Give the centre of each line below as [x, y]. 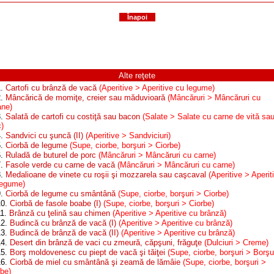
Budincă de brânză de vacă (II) [64, 233]
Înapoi [137, 17]
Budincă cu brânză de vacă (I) [63, 223]
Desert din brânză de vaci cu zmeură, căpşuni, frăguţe [106, 243]
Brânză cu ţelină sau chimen [60, 213]
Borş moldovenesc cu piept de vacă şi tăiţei [87, 252]
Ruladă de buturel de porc [51, 155]
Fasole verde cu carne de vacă [60, 165]
